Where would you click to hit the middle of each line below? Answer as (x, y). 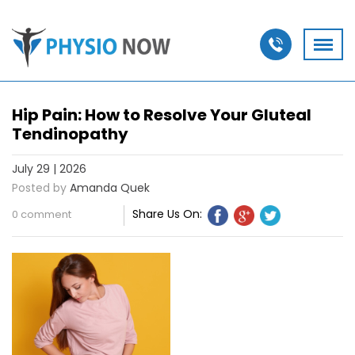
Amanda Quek (110, 187)
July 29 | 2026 (49, 168)
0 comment (42, 214)
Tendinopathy (70, 134)
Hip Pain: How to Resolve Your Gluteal (162, 115)
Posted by (39, 187)
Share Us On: (168, 214)
